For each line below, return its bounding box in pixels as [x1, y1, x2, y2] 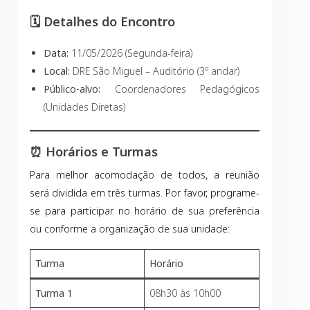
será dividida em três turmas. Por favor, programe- [30, 186, 259, 199]
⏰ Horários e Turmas [30, 143, 158, 160]
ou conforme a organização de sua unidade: [30, 222, 230, 235]
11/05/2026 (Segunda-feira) [69, 46, 192, 60]
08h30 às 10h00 [149, 286, 221, 300]
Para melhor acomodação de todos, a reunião [30, 168, 259, 181]
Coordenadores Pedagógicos [100, 82, 259, 95]
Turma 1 [35, 286, 73, 300]
